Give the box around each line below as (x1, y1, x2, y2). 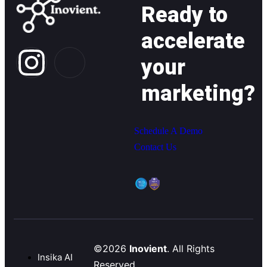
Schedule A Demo (134, 126, 203, 136)
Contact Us (134, 142, 176, 152)
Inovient (129, 243, 167, 255)
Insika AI (38, 252, 73, 263)
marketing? (141, 81, 255, 106)
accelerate (141, 29, 245, 54)
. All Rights (167, 243, 215, 255)
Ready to (141, 2, 228, 27)
